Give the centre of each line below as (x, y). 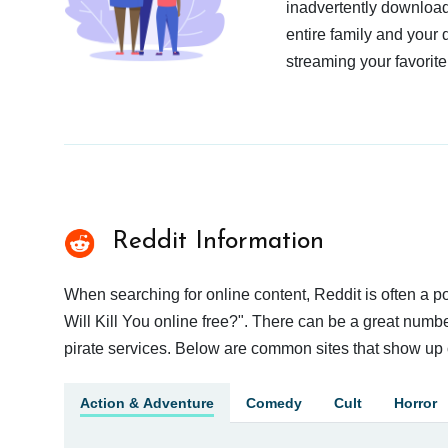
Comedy (274, 402)
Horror (415, 402)
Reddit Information (214, 241)
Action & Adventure (147, 402)
